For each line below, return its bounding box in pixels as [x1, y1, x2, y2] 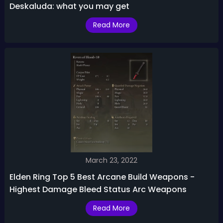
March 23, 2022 [85, 155, 137, 166]
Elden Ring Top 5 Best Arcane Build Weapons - [9, 171, 195, 183]
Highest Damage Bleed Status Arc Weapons [9, 184, 187, 196]
